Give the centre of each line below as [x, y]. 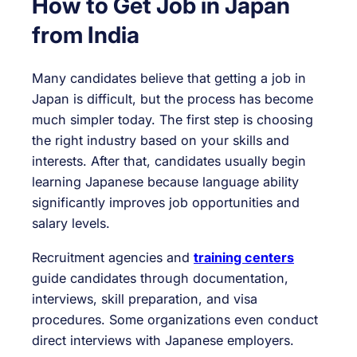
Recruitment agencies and [113, 257]
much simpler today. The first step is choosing [173, 120]
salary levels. [71, 224]
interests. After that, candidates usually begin [169, 161]
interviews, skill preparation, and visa [145, 298]
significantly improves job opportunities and [166, 203]
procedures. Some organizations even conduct [175, 319]
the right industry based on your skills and [161, 141]
